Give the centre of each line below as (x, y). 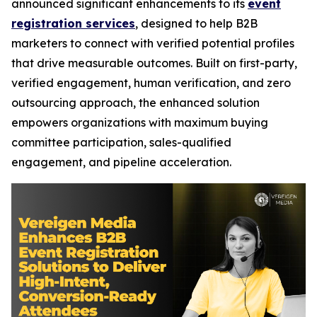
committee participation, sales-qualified (121, 142)
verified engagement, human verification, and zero (151, 83)
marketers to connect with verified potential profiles (153, 43)
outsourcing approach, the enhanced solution (136, 103)
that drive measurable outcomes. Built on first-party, (154, 63)
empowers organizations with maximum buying (140, 122)
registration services (73, 23)
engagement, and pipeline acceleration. (121, 162)
